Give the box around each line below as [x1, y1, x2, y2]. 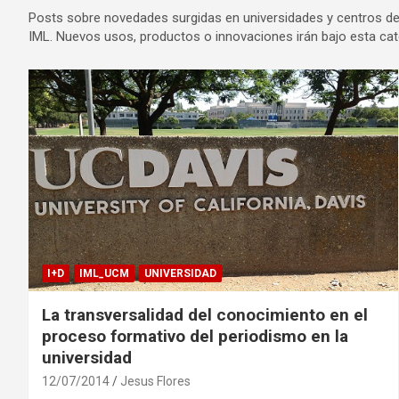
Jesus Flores [120, 373, 191, 388]
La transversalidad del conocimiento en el [42, 304, 368, 325]
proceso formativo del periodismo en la [42, 325, 348, 346]
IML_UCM [79, 266, 129, 280]
